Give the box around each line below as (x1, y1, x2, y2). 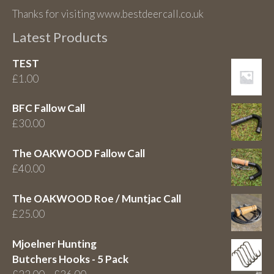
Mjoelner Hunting (12, 237, 97, 250)
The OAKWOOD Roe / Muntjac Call (12, 191, 181, 205)
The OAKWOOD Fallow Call (12, 147, 145, 160)
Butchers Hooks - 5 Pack (12, 252, 128, 265)
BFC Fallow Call (12, 102, 85, 115)
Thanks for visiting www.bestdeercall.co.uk (12, 7, 204, 20)
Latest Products (12, 28, 108, 45)
